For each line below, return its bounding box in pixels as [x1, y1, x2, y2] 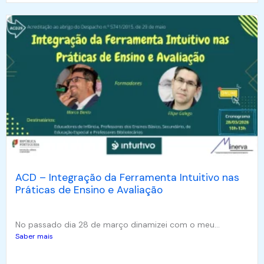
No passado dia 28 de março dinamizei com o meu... [15, 219, 220, 230]
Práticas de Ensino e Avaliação [15, 183, 163, 196]
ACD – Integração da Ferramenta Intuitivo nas [15, 170, 239, 184]
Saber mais [15, 231, 53, 241]
